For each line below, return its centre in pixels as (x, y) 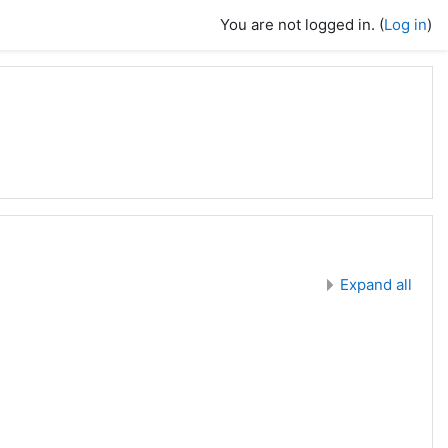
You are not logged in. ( (302, 24)
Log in (405, 24)
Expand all (376, 284)
